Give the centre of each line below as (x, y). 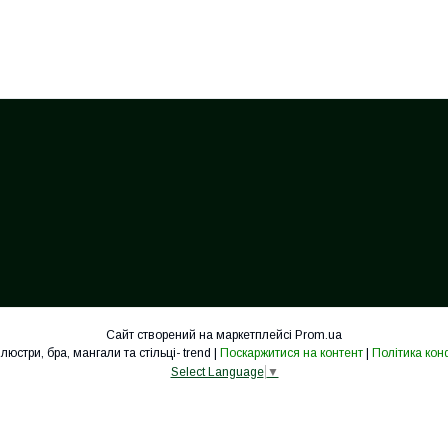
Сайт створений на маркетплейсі (200, 334)
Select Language (217, 371)
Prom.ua (318, 334)
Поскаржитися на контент (291, 352)
